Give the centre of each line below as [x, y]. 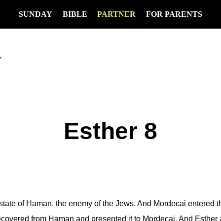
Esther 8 [110, 131]
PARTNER [117, 14]
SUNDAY [35, 14]
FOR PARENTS [174, 14]
